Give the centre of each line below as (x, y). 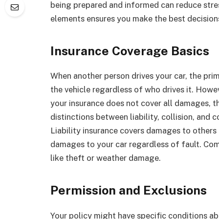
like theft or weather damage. (106, 158)
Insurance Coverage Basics (130, 51)
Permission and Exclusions (129, 190)
